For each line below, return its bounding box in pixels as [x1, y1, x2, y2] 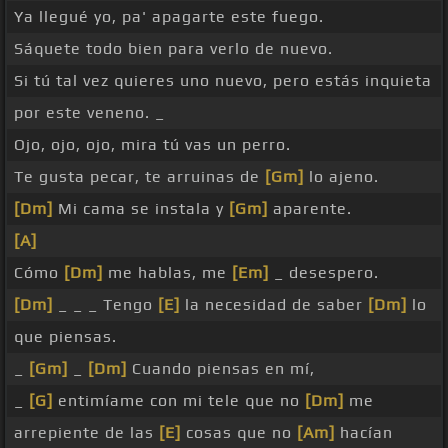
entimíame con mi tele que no [53, 391, 305, 411]
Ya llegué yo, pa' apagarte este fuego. [14, 7, 324, 27]
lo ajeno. [304, 167, 379, 187]
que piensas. [14, 327, 117, 347]
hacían [335, 423, 393, 443]
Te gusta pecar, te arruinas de [14, 167, 265, 187]
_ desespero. [269, 263, 379, 283]
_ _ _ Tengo [53, 295, 158, 315]
